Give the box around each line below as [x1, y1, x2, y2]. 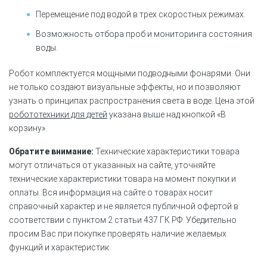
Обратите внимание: [9, 146, 94, 156]
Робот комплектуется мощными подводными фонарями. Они [9, 68, 250, 78]
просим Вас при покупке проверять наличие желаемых [9, 228, 226, 238]
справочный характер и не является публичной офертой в [9, 201, 238, 211]
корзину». [9, 123, 47, 133]
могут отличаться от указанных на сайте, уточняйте [9, 160, 215, 170]
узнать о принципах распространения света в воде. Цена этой [9, 95, 254, 105]
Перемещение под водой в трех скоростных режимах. [36, 9, 246, 19]
